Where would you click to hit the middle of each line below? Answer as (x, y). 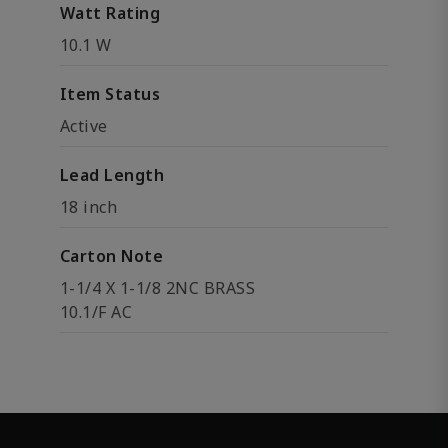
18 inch (89, 207)
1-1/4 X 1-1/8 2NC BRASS (158, 288)
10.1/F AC (96, 312)
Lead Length (112, 175)
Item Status (110, 94)
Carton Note (112, 256)
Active (84, 126)
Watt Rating (110, 13)
